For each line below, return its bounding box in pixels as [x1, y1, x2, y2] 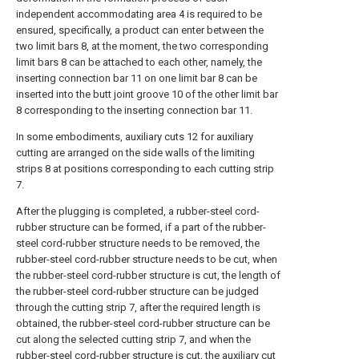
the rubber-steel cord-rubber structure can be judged [16, 285, 259, 297]
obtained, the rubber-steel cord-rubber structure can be [16, 317, 270, 329]
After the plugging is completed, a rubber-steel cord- [16, 205, 260, 217]
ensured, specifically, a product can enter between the [16, 24, 264, 36]
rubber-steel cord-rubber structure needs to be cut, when [16, 253, 277, 265]
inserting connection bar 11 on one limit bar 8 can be [16, 72, 257, 84]
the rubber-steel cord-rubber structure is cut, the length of [16, 269, 280, 281]
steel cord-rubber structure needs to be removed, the [16, 237, 260, 249]
